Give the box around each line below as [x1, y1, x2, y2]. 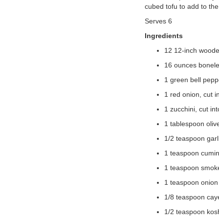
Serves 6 [144, 17, 172, 25]
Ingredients [144, 32, 183, 40]
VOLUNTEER [7, 10, 53, 20]
